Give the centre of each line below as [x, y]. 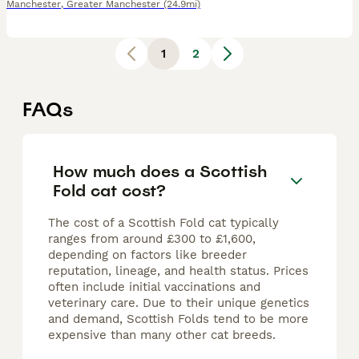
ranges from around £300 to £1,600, [152, 239]
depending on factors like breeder [147, 255]
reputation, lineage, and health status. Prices [178, 271]
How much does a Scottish [160, 171]
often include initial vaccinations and [154, 287]
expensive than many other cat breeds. [162, 335]
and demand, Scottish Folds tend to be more [178, 319]
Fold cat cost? [109, 190]
